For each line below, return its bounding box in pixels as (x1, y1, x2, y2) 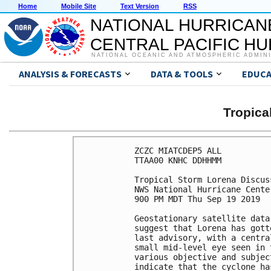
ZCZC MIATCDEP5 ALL (134, 145, 221, 155)
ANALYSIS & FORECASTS (19, 68, 122, 80)
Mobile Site (61, 2, 96, 10)
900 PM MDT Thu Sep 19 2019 (134, 194, 260, 204)
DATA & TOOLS (151, 68, 213, 80)
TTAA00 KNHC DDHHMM (134, 155, 221, 165)
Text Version (120, 2, 159, 10)
